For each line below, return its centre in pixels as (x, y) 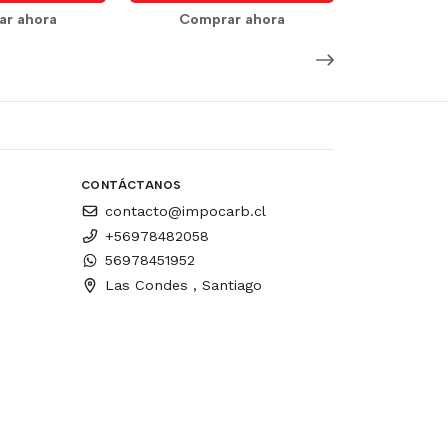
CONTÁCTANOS (131, 184)
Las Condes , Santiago (183, 285)
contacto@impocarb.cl (185, 210)
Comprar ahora (232, 19)
